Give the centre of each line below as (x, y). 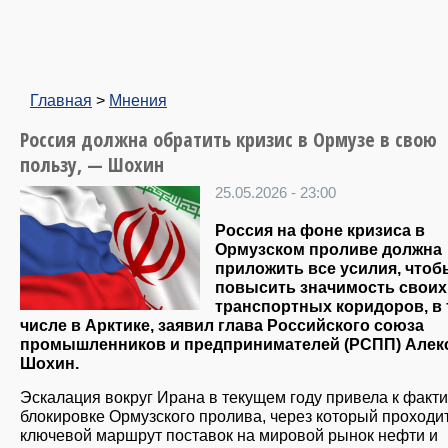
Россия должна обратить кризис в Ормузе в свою (228, 139)
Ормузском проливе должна (328, 249)
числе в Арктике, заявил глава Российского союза (222, 325)
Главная (61, 100)
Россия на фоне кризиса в (320, 230)
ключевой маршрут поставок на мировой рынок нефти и (229, 435)
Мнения (138, 100)
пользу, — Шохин (92, 164)
